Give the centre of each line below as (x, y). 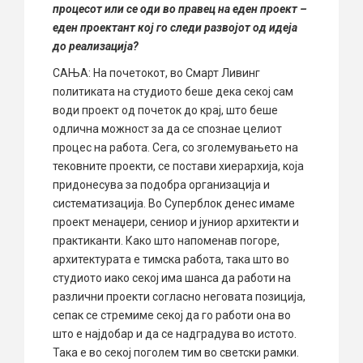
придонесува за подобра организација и (161, 185)
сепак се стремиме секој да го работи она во (172, 316)
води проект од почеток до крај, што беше (165, 111)
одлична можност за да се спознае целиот (167, 129)
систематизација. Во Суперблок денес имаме (174, 204)
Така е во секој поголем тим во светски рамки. (176, 353)
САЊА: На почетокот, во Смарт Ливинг (156, 73)
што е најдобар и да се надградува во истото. (175, 334)
